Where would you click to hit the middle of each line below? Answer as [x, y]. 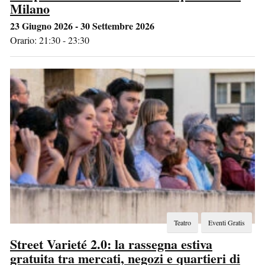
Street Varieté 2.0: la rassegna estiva [111, 244]
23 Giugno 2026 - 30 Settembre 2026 [82, 25]
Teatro [182, 222]
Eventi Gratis [227, 222]
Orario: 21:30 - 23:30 [50, 40]
